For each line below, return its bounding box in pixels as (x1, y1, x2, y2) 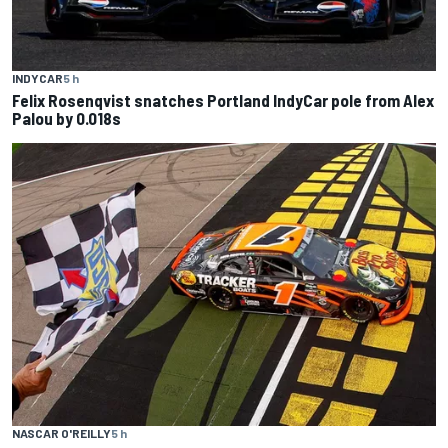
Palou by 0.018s (12, 108, 121, 129)
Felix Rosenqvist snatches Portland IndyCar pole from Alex (12, 90, 434, 111)
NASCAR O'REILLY (12, 425, 111, 440)
